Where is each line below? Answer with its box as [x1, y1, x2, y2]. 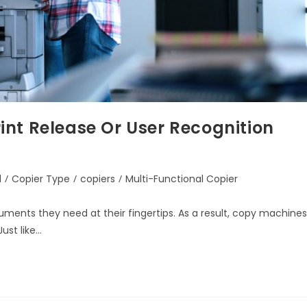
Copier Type [12, 171, 70, 186]
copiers [80, 171, 115, 186]
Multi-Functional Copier [125, 171, 238, 186]
